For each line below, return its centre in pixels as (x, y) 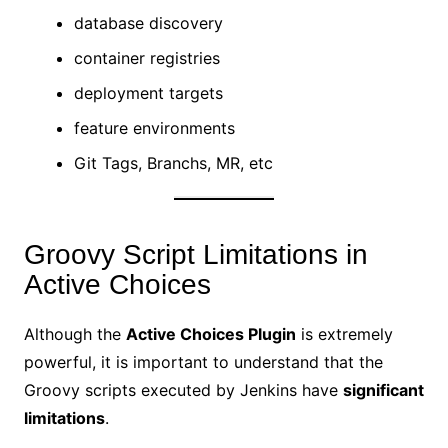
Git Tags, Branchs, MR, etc (173, 162)
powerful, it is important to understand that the (203, 361)
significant (383, 389)
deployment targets (148, 92)
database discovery (148, 22)
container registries (146, 57)
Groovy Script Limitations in (195, 254)
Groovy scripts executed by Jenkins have (183, 389)
